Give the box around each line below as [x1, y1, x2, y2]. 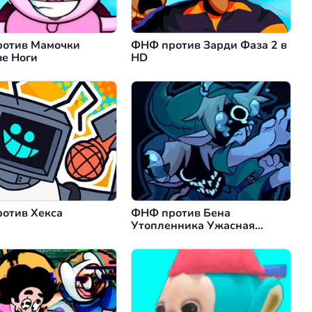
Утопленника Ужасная [131, 218, 255, 234]
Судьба [131, 231, 171, 247]
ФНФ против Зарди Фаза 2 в [131, 38, 287, 54]
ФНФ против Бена [131, 205, 231, 221]
